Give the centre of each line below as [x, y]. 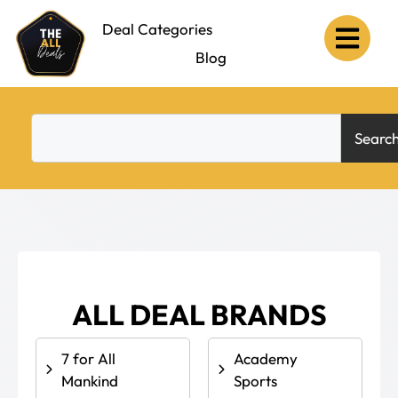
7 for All [88, 358]
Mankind [90, 381]
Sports [255, 381]
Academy [266, 358]
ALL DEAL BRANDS [199, 314]
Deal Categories [157, 29]
